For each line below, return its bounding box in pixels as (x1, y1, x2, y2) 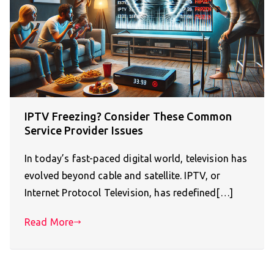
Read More (24, 216, 74, 228)
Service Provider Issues (24, 124, 144, 136)
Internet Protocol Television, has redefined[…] (24, 187, 233, 198)
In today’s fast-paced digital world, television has (24, 152, 248, 164)
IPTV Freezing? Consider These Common (24, 109, 232, 122)
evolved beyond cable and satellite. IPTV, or (24, 169, 221, 181)
